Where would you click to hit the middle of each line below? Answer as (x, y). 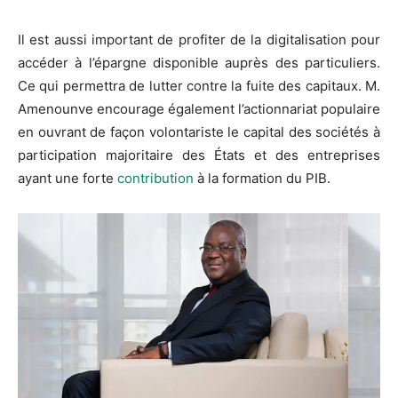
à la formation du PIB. (262, 179)
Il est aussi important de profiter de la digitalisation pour (199, 40)
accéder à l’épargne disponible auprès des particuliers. (199, 63)
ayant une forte (68, 179)
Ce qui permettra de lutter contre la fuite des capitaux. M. (199, 86)
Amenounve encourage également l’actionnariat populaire (199, 109)
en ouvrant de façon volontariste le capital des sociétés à (199, 132)
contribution (155, 179)
